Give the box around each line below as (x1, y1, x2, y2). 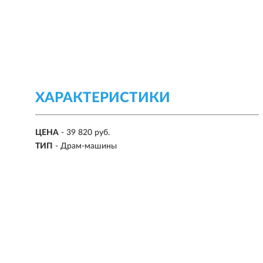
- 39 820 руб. (61, 129, 110, 137)
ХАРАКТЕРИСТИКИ (35, 91, 170, 105)
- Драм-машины (55, 141, 117, 150)
